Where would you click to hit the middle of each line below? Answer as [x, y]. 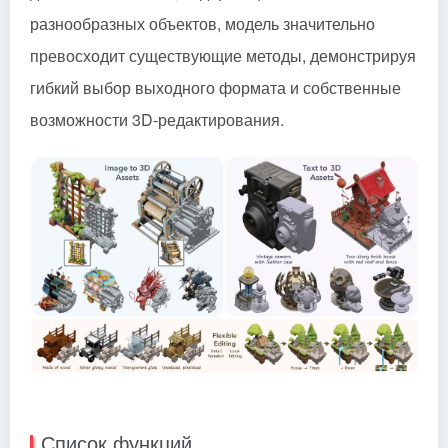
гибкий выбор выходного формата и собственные [215, 87]
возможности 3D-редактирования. [157, 119]
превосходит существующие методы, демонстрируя [223, 55]
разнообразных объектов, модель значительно [202, 23]
